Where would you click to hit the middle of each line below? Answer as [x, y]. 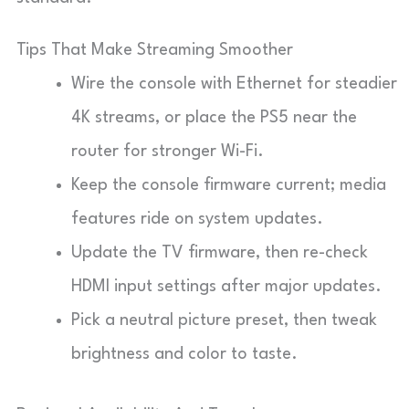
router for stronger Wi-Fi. [168, 151]
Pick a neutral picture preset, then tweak [224, 320]
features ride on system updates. [197, 219]
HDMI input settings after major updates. [226, 286]
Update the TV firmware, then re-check [220, 252]
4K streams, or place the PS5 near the [214, 117]
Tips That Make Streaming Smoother [155, 50]
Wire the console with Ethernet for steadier [234, 84]
